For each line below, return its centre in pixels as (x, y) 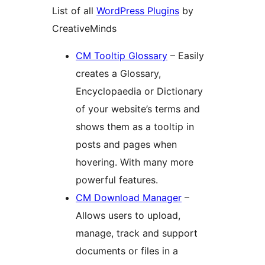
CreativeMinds (84, 29)
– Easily (186, 56)
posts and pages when (126, 145)
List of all (74, 11)
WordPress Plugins (138, 11)
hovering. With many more (135, 162)
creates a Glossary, (118, 74)
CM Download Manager (129, 198)
